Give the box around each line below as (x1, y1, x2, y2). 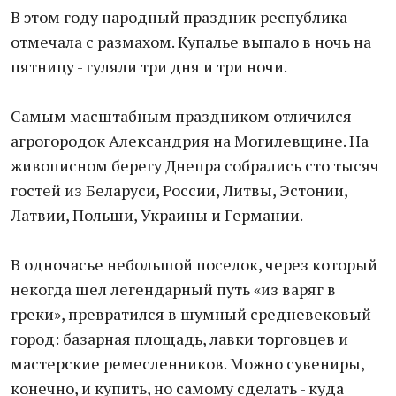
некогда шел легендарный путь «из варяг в (11, 278, 336, 300)
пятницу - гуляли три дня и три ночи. (11, 56, 287, 77)
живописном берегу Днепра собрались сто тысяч (11, 155, 379, 176)
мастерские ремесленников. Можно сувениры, (11, 353, 364, 374)
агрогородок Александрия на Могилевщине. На (11, 130, 369, 151)
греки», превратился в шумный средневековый (11, 303, 371, 324)
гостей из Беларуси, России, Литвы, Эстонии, (11, 179, 347, 201)
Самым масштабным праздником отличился (11, 105, 352, 126)
